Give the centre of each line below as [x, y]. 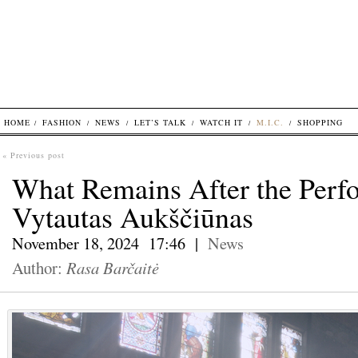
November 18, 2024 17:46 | [110, 243]
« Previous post [34, 155]
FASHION [62, 122]
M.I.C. [270, 122]
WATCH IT [221, 122]
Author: [39, 268]
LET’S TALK [160, 122]
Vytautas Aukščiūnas [133, 217]
